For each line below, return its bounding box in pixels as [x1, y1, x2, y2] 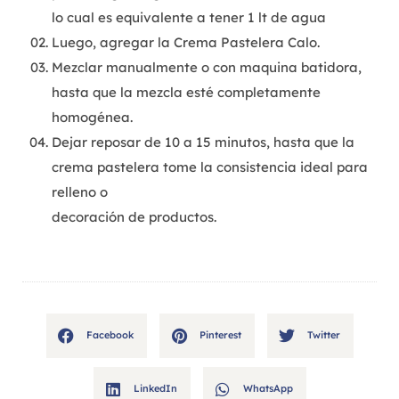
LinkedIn [133, 382, 177, 395]
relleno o [52, 183, 108, 201]
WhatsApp [242, 382, 293, 395]
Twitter [306, 329, 340, 342]
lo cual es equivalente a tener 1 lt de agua [52, 9, 326, 27]
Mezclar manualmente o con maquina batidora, [52, 59, 362, 77]
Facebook [85, 329, 134, 342]
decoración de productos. [52, 208, 216, 226]
